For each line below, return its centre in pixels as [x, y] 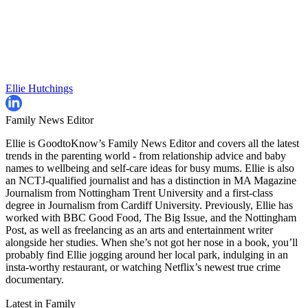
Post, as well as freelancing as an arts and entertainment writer [139, 230]
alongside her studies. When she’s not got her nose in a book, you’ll [152, 243]
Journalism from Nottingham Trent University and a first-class [139, 193]
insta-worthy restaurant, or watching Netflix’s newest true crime [143, 267]
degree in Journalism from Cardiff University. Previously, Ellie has [149, 206]
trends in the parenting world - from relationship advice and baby [146, 156]
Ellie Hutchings [39, 89]
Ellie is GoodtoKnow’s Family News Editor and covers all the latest [152, 144]
